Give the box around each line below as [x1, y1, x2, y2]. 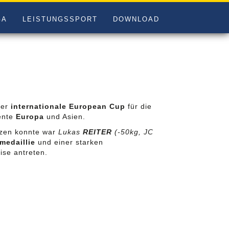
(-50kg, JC [114, 128, 153, 136]
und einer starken [35, 138, 103, 146]
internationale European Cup [10, 102, 125, 110]
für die [125, 102, 152, 110]
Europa [15, 112, 44, 121]
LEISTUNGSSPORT [22, 15, 98, 23]
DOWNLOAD [112, 15, 159, 23]
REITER [82, 128, 114, 136]
